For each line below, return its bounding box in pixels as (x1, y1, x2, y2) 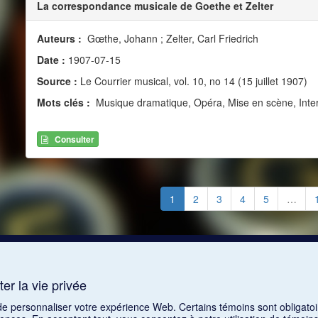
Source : (36, 73, 77, 88)
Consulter (54, 133, 94, 146)
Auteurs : (36, 31, 84, 45)
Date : (36, 52, 68, 67)
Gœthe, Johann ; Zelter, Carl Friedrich (84, 31, 258, 45)
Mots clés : (36, 94, 93, 109)
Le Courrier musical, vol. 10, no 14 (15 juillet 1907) (77, 73, 307, 88)
